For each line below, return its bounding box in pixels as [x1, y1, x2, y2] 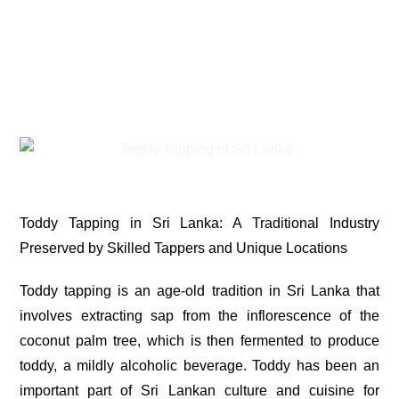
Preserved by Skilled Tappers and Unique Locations [20, 240, 347, 256]
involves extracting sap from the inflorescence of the [20, 307, 379, 323]
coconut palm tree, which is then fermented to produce [20, 332, 379, 348]
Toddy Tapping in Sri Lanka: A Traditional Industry [20, 215, 379, 231]
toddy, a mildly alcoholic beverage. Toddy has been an [20, 357, 379, 373]
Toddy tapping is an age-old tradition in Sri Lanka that [20, 282, 379, 298]
